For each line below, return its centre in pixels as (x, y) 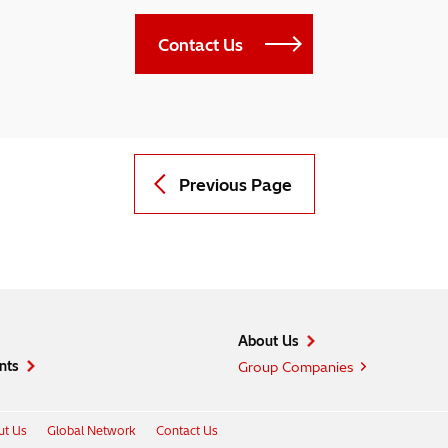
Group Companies (295, 367)
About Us (268, 341)
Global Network (91, 431)
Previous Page (235, 185)
